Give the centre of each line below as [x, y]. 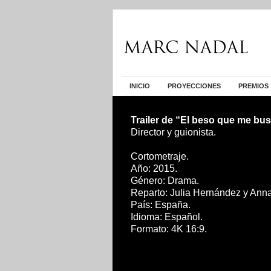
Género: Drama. [165, 181]
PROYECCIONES [194, 86]
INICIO [140, 86]
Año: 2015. [154, 168]
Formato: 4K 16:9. [169, 229]
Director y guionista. [173, 132]
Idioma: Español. [167, 217]
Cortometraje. [160, 156]
